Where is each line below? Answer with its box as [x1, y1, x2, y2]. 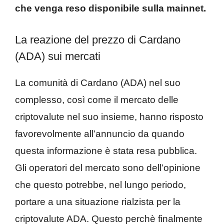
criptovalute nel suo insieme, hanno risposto [15, 111, 203, 122]
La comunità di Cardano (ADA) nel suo [15, 77, 180, 88]
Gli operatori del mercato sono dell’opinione [15, 162, 200, 173]
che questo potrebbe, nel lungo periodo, [15, 179, 186, 190]
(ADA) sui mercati [15, 49, 100, 62]
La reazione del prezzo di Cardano [15, 33, 180, 46]
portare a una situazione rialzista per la [15, 196, 180, 207]
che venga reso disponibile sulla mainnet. [15, 3, 206, 14]
